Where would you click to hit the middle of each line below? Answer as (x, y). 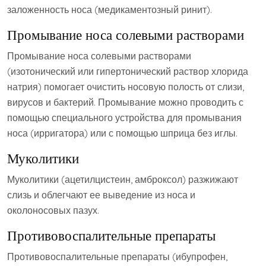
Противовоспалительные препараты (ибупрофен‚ (117, 257)
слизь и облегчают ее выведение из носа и (101, 195)
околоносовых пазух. (53, 210)
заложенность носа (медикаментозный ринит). (110, 10)
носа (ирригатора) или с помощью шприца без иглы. (122, 133)
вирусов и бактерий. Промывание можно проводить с (125, 102)
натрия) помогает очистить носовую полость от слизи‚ (126, 87)
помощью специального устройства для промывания (124, 118)
